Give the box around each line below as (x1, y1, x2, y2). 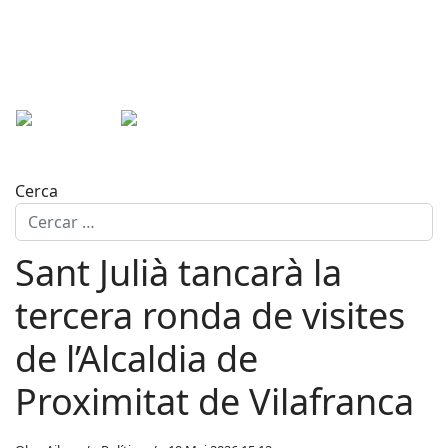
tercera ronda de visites (15, 291, 405, 340)
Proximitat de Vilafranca (15, 377, 414, 426)
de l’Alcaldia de (15, 334, 258, 383)
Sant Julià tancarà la (15, 248, 342, 297)
